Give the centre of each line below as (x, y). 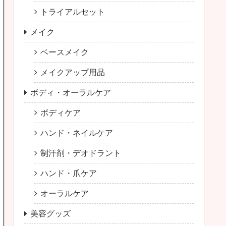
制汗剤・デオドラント (81, 153)
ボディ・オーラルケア (71, 92)
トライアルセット (73, 12)
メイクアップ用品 (73, 72)
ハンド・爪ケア (69, 173)
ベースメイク (65, 52)
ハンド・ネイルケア (77, 133)
